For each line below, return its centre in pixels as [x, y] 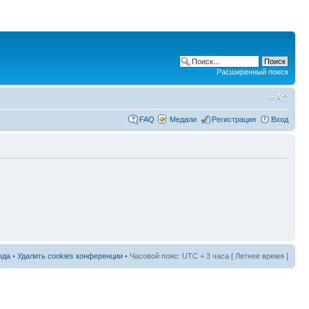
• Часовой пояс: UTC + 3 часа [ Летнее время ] [206, 256]
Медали [183, 119]
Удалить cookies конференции [70, 256]
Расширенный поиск [252, 71]
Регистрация [234, 119]
